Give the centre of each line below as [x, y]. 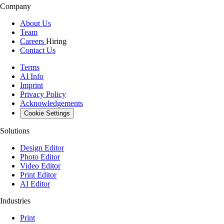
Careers [33, 41]
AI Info [32, 76]
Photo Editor [40, 156]
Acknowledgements [51, 103]
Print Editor [38, 174]
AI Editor [35, 183]
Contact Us [38, 50]
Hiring [56, 41]
